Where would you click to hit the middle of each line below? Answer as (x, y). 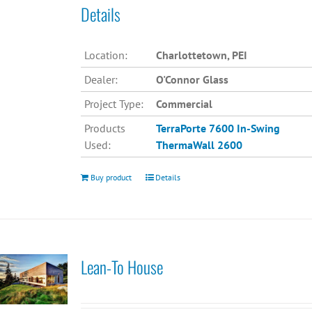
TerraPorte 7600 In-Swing (218, 128)
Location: (106, 55)
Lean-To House (122, 267)
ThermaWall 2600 (199, 145)
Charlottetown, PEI (201, 55)
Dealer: (101, 80)
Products (104, 128)
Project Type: (114, 104)
